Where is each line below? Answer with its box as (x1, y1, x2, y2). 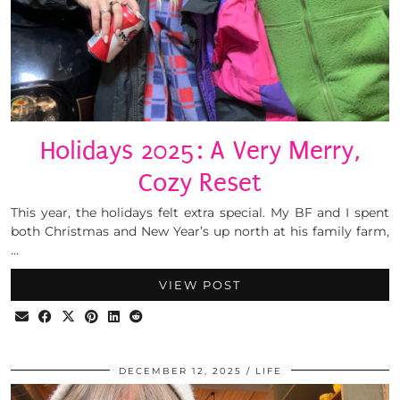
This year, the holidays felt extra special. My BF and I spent (11, 204, 389, 221)
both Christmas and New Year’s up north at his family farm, (11, 222, 389, 239)
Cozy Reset (138, 167, 262, 197)
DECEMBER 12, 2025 (118, 364, 242, 377)
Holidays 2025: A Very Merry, (39, 135, 361, 165)
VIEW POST (159, 277, 241, 292)
